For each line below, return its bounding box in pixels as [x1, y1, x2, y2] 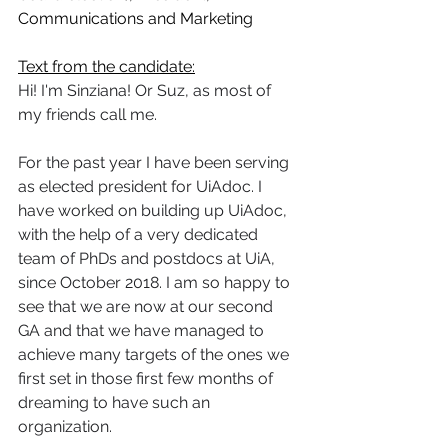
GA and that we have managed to [18, 320, 268, 340]
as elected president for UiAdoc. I [18, 176, 266, 196]
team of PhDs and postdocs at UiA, [18, 248, 279, 268]
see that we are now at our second [18, 296, 277, 316]
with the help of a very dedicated [18, 224, 262, 244]
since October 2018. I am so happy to [18, 272, 294, 292]
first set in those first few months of [18, 368, 277, 388]
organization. [18, 416, 124, 436]
